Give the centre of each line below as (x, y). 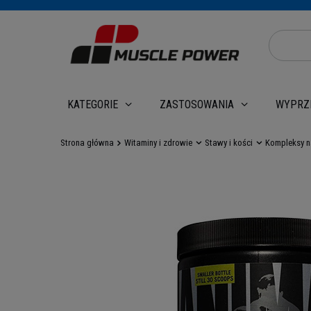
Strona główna (87, 143)
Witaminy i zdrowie (158, 143)
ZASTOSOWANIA (197, 104)
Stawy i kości (229, 143)
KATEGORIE (93, 104)
